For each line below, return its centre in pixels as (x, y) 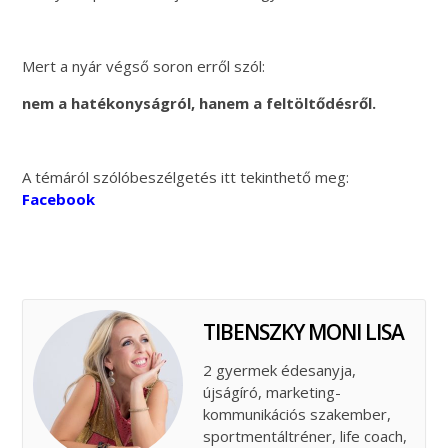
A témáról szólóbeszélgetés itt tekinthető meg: (186, 176)
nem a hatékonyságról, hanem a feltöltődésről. (199, 102)
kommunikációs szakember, (297, 413)
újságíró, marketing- (272, 391)
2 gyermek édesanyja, (280, 369)
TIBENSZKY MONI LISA (304, 331)
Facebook (59, 198)
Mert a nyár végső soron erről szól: (144, 65)
